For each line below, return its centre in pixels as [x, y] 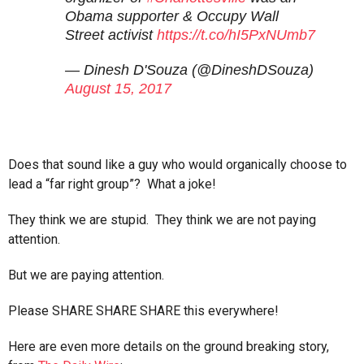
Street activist [111, 35]
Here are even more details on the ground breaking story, [169, 347]
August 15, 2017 [118, 89]
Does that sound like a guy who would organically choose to [178, 165]
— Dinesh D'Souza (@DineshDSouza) [189, 70]
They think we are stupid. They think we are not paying [162, 220]
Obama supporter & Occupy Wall [172, 17]
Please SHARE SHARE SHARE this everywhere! [143, 311]
